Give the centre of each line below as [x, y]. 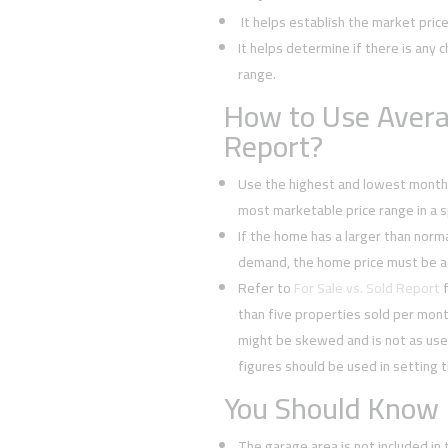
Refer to [265, 287]
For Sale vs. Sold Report [366, 287]
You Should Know [331, 407]
